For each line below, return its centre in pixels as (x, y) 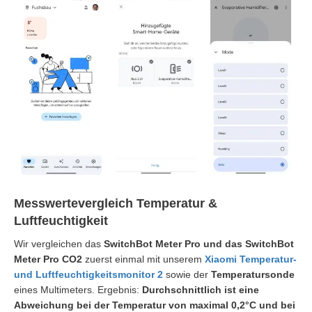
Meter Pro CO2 (48, 259)
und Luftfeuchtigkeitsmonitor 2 (88, 275)
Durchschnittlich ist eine (201, 290)
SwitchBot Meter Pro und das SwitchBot (199, 244)
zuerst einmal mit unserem (142, 259)
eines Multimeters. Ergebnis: (78, 290)
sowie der (187, 275)
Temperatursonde (253, 275)
